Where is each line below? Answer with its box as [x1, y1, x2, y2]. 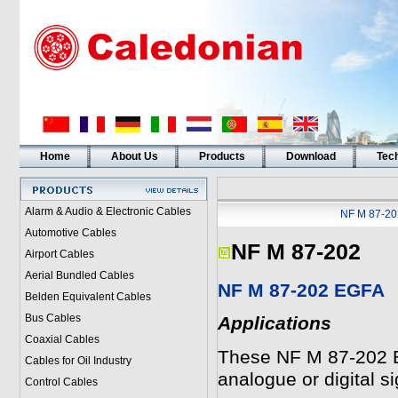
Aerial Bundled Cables [24, 269, 134, 282]
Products [198, 150, 245, 163]
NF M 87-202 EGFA [217, 280, 385, 301]
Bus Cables [24, 312, 81, 324]
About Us [110, 150, 158, 163]
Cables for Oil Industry [24, 354, 131, 367]
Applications [217, 313, 331, 334]
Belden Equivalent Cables [24, 291, 151, 303]
